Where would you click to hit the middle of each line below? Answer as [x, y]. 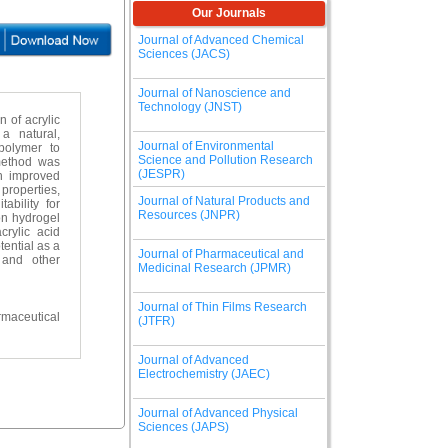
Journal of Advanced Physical [218, 413]
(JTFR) [156, 321]
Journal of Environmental [206, 146]
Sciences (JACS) [184, 54]
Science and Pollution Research [225, 160]
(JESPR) [161, 174]
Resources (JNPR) [189, 215]
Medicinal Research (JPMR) [214, 268]
